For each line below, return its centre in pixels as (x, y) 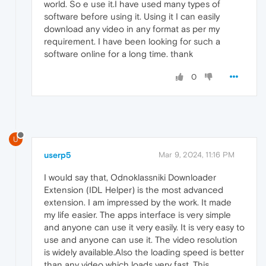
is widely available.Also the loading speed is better (144, 252)
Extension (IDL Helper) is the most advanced (134, 190)
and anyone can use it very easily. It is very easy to (144, 227)
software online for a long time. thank (118, 54)
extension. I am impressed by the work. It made (138, 202)
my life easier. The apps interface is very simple (137, 215)
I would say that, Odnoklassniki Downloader (130, 178)
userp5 (58, 155)
